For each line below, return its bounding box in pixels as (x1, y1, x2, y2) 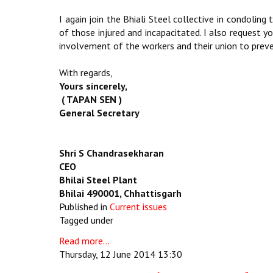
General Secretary (59, 107, 140, 119)
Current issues (110, 200, 167, 213)
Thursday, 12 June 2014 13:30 (59, 248, 182, 260)
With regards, (59, 66, 113, 79)
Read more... (59, 235, 110, 247)
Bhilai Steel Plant (59, 174, 137, 186)
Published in (59, 200, 107, 213)
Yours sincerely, (59, 80, 127, 92)
